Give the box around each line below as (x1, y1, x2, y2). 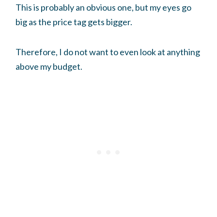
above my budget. (15, 61, 82, 72)
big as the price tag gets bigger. (15, 16, 132, 27)
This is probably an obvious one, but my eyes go (15, 1, 191, 13)
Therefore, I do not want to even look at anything (15, 46, 200, 57)
